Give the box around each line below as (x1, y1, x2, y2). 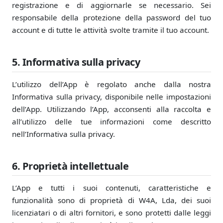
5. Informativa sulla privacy (12, 55, 140, 69)
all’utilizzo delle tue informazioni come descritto (12, 116, 211, 126)
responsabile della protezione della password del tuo (12, 12, 211, 23)
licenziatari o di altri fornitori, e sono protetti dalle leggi (12, 207, 211, 218)
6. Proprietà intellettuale (12, 159, 128, 173)
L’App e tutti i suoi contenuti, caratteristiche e (12, 182, 211, 193)
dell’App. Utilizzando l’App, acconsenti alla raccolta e (12, 104, 211, 114)
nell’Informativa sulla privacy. (12, 128, 115, 139)
